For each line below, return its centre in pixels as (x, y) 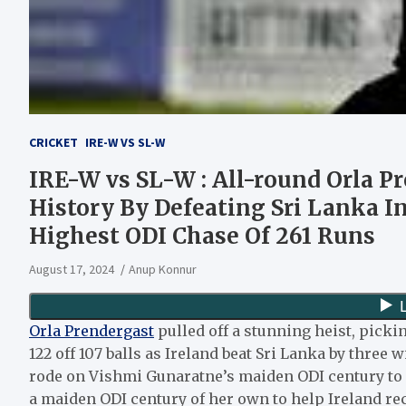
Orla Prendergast (92, 330)
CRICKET (53, 142)
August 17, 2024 (72, 269)
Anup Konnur (163, 269)
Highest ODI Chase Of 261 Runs (202, 236)
